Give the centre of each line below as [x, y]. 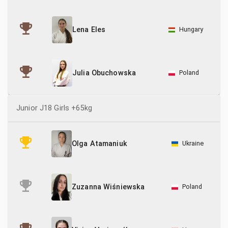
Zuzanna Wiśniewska [108, 187]
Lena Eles [89, 30]
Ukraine [193, 143]
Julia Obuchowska [104, 73]
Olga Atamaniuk [99, 144]
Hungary [191, 29]
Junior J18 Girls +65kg [54, 108]
